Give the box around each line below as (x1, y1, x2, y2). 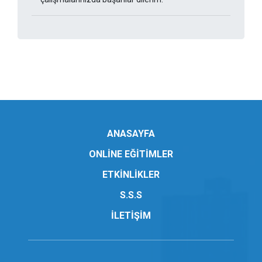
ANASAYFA (107, 128, 155, 140)
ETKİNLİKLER (102, 169, 160, 181)
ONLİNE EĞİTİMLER (89, 149, 173, 160)
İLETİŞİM (111, 210, 151, 222)
